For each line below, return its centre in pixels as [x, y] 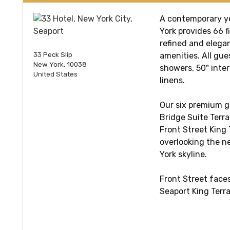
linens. [172, 80]
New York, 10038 [60, 64]
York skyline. [183, 154]
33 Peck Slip [53, 54]
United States [55, 74]
